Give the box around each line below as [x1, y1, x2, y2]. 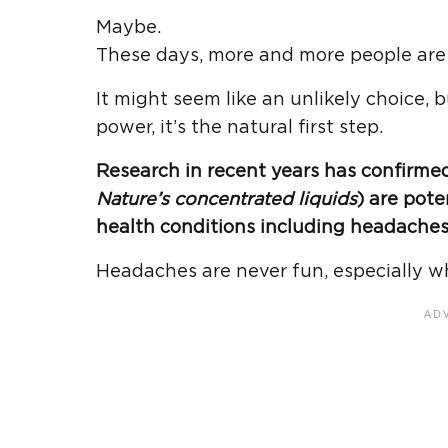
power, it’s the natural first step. [96, 118, 383, 137]
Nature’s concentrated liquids [96, 190, 357, 209]
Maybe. [96, 18, 161, 37]
